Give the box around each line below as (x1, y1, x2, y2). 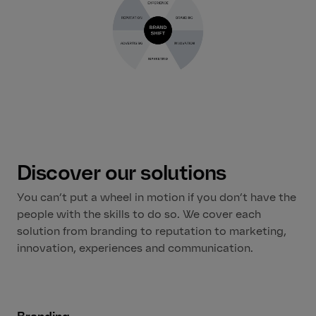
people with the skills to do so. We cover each (17, 207, 261, 221)
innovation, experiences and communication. (17, 241, 253, 255)
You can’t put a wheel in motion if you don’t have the (17, 190, 296, 205)
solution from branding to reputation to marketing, (17, 224, 286, 238)
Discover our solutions (17, 159, 226, 186)
